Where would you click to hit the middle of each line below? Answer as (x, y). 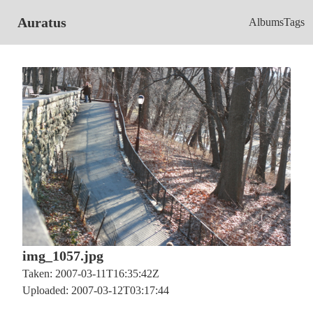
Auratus (42, 22)
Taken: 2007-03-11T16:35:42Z (91, 274)
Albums (266, 22)
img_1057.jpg (63, 256)
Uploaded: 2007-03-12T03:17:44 (96, 291)
